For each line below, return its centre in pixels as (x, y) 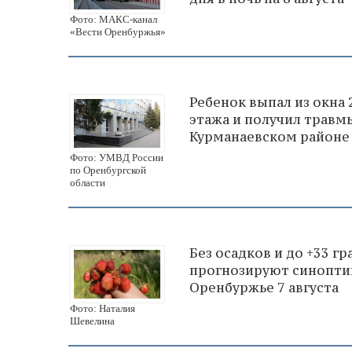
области (88, 182)
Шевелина (92, 321)
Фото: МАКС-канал (114, 19)
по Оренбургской (108, 170)
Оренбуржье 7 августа (264, 287)
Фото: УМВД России (117, 157)
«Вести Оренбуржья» (118, 31)
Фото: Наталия (103, 308)
